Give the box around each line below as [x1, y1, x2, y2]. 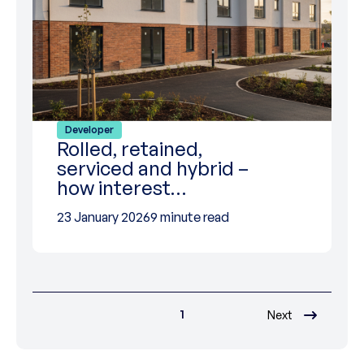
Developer [65, 123, 114, 136]
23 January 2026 [57, 209, 150, 225]
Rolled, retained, [57, 136, 202, 161]
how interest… [57, 175, 186, 200]
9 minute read [150, 209, 229, 225]
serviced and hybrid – [57, 156, 249, 180]
